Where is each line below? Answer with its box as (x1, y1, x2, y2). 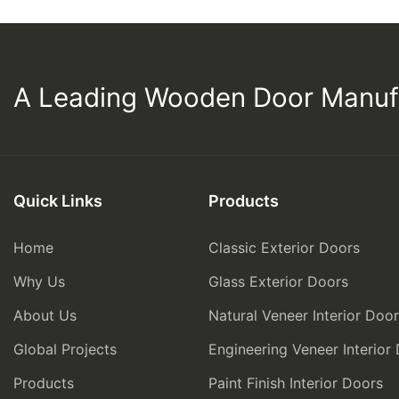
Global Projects (13, 340, 117, 359)
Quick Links (13, 191, 102, 211)
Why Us (13, 273, 65, 291)
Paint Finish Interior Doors (208, 374, 383, 393)
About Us (13, 306, 77, 325)
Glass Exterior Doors (208, 273, 348, 291)
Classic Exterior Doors (208, 239, 360, 257)
